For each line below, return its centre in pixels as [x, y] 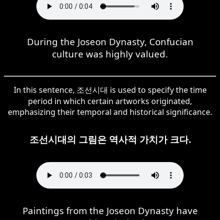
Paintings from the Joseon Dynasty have [110, 210]
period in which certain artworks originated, [110, 101]
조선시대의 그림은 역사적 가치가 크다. [110, 139]
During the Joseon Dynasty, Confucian [110, 41]
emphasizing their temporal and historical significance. [110, 112]
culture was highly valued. [110, 54]
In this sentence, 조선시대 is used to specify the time [110, 90]
